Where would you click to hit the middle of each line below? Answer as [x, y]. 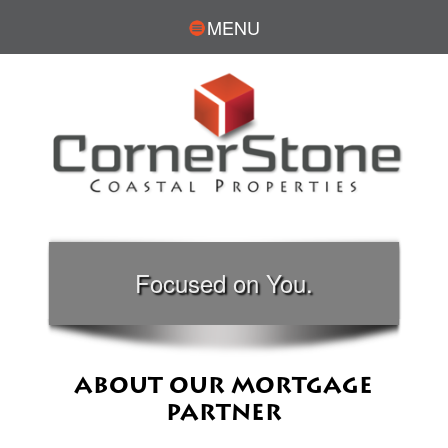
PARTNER [223, 413]
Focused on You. [223, 282]
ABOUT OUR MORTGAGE [224, 386]
